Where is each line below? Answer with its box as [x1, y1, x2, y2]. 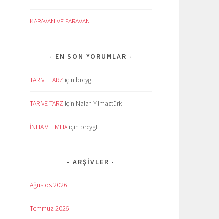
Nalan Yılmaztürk [76, 98, 122, 108]
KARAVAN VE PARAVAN [30, 16, 90, 25]
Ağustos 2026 [30, 180, 67, 190]
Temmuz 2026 [30, 204, 69, 213]
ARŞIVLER [73, 157, 109, 166]
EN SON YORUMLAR [55, 51, 127, 61]
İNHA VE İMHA [30, 122, 67, 131]
